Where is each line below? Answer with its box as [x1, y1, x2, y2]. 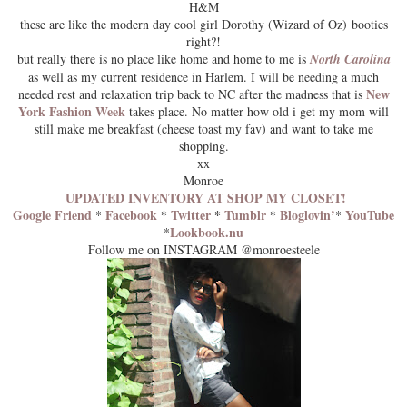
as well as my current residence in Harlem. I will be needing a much [28, 67, 379, 85]
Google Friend [13, 204, 92, 224]
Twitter [171, 204, 211, 224]
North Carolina [309, 49, 391, 68]
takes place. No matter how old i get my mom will [125, 102, 389, 120]
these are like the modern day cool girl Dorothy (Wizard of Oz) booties [19, 15, 388, 33]
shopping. [178, 136, 229, 154]
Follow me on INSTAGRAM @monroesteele [87, 240, 320, 258]
